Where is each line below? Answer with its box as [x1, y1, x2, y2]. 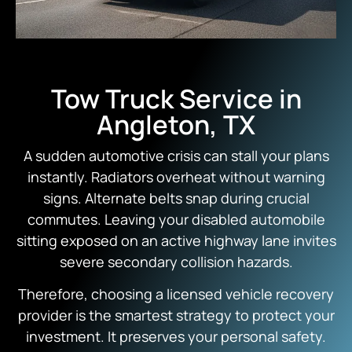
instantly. [27, 167, 88, 186]
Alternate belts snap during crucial [81, 188, 310, 207]
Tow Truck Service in [50, 80, 302, 116]
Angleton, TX [97, 106, 255, 142]
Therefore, [18, 284, 88, 304]
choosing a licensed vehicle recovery [88, 284, 334, 304]
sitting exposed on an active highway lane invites [16, 230, 336, 250]
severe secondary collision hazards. [59, 251, 293, 271]
